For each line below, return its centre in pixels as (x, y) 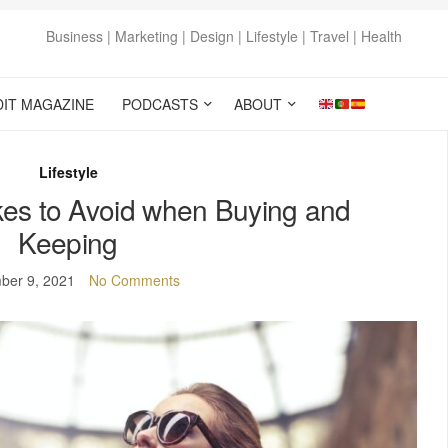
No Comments (134, 280)
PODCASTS (160, 104)
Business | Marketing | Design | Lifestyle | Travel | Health (224, 36)
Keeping (68, 242)
